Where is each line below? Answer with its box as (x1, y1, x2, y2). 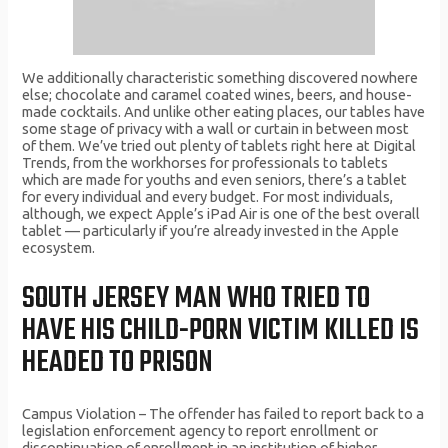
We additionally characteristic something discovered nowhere (22, 69, 419, 87)
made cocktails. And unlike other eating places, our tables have (22, 103, 426, 121)
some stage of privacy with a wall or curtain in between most (22, 120, 410, 138)
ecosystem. (22, 239, 96, 257)
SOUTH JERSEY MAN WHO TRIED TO (22, 275, 371, 322)
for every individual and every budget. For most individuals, (22, 188, 394, 206)
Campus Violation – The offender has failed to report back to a (22, 405, 425, 423)
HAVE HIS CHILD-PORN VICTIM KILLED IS (22, 307, 420, 354)
